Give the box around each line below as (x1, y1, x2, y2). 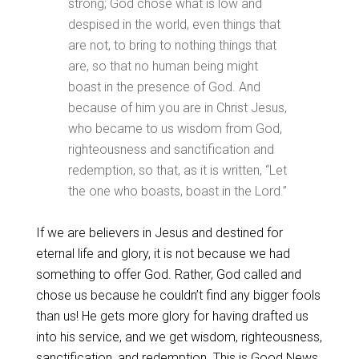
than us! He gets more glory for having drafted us (35, 309, 309, 324)
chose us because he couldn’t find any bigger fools (35, 288, 321, 303)
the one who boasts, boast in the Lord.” (67, 184, 287, 199)
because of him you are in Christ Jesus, (67, 100, 287, 115)
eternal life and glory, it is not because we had (35, 246, 290, 261)
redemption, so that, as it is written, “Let (67, 163, 287, 178)
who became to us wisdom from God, (67, 121, 282, 136)
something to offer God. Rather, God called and (35, 267, 301, 282)
